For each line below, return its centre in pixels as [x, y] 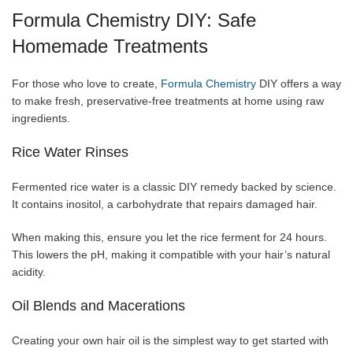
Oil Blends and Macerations [98, 305]
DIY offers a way [299, 83]
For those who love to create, [86, 83]
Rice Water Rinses [70, 152]
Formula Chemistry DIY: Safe [134, 20]
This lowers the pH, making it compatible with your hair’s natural [171, 254]
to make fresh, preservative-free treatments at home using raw [168, 100]
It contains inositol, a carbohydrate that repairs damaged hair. [165, 204]
